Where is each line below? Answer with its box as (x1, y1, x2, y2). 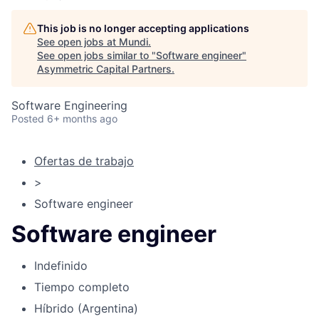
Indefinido (34, 258, 88, 273)
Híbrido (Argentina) (34, 300, 138, 315)
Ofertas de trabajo (34, 154, 134, 168)
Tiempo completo (34, 279, 130, 294)
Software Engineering (11, 98, 127, 113)
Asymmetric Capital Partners (37, 63, 172, 75)
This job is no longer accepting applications (37, 22, 249, 34)
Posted (11, 113, 44, 125)
